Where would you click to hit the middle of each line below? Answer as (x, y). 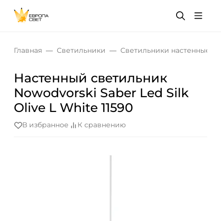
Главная (28, 50)
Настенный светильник (91, 78)
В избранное (45, 125)
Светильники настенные (165, 50)
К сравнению (102, 125)
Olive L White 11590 (74, 108)
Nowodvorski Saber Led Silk (101, 93)
